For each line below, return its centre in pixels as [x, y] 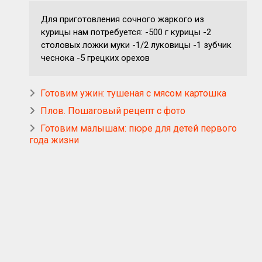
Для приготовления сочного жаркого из [123, 19]
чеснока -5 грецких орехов [95, 58]
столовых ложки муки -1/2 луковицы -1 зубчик [136, 45]
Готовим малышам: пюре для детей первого [139, 128]
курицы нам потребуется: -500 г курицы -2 [126, 32]
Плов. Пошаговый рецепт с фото [113, 111]
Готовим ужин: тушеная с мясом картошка [133, 93]
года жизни [54, 140]
